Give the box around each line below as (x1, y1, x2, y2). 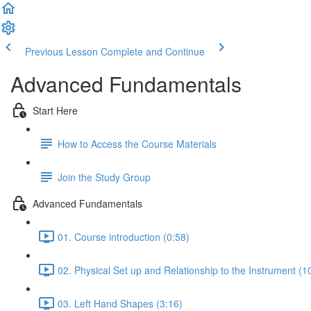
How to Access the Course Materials (58, 136, 217, 151)
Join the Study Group (58, 169, 151, 184)
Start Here (33, 103, 78, 117)
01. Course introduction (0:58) (58, 229, 190, 244)
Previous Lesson (25, 44, 98, 58)
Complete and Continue (101, 44, 205, 58)
